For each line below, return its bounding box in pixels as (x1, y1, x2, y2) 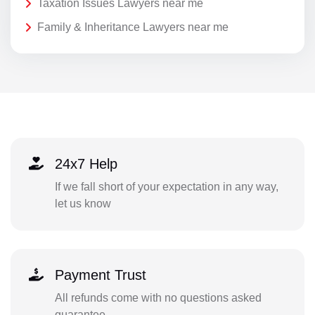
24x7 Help (54, 156, 117, 172)
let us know (54, 198, 111, 210)
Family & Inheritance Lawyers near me (37, 20, 229, 33)
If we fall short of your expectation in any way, (54, 181, 278, 193)
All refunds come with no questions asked (54, 292, 262, 304)
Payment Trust (54, 267, 146, 283)
